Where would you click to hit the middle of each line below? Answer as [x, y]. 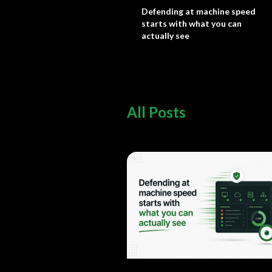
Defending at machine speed [199, 11]
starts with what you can [192, 23]
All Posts [156, 112]
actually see [165, 36]
